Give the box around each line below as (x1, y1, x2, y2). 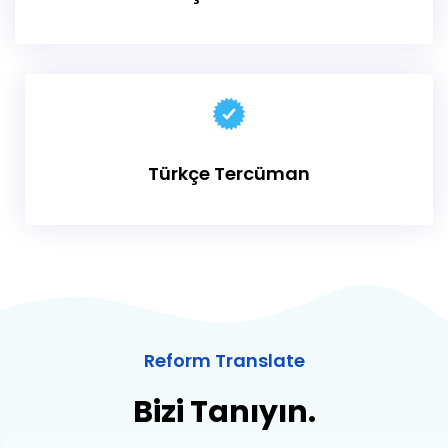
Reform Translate (143, 348, 305, 374)
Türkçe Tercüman (148, 161, 310, 187)
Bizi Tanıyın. (132, 391, 316, 434)
